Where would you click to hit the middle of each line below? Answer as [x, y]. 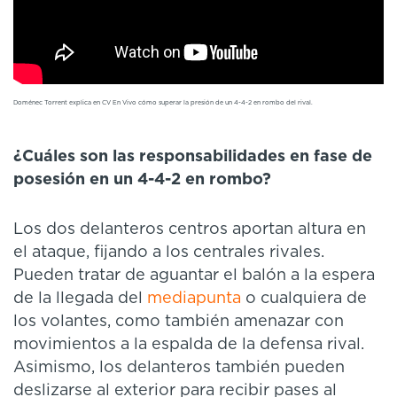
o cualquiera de [304, 299]
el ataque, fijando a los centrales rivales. [169, 253]
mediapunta [192, 299]
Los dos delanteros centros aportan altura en [190, 230]
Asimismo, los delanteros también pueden [179, 368]
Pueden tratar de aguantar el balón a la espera [194, 276]
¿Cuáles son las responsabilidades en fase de [193, 157]
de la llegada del [78, 299]
